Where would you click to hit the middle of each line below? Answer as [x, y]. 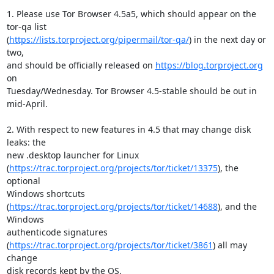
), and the [237, 206]
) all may [230, 245]
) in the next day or [227, 39]
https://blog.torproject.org [209, 65]
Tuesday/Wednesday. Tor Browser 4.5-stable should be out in [131, 91]
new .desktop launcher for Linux [72, 155]
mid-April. [27, 104]
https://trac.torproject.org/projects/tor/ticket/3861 [111, 245]
